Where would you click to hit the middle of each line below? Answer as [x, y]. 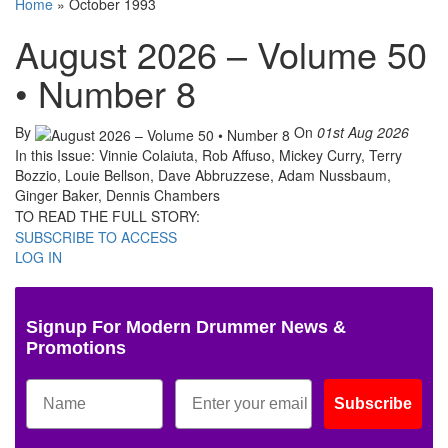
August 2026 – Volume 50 [221, 54]
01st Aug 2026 [363, 132]
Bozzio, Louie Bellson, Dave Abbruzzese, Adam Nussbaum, [203, 174]
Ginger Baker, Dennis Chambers [117, 194]
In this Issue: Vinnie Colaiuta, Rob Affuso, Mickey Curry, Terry [208, 154]
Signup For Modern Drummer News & [186, 326]
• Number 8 [105, 93]
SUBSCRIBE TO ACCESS [96, 236]
